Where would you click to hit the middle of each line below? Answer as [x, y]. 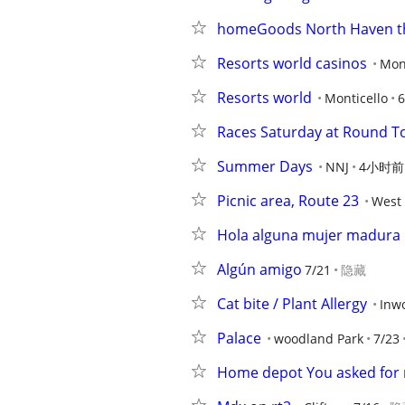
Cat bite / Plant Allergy [292, 304]
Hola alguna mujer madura [309, 235]
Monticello [356, 98]
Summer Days [265, 166]
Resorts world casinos [292, 63]
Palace [239, 338]
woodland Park [319, 339]
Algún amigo [259, 269]
